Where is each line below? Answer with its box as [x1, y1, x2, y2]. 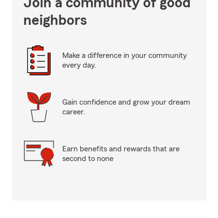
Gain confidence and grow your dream [62, 98, 190, 106]
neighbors [23, 13, 87, 28]
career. [62, 108, 85, 116]
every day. [62, 61, 96, 69]
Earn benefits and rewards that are [62, 145, 180, 153]
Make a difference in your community [62, 52, 187, 59]
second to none [62, 155, 113, 163]
